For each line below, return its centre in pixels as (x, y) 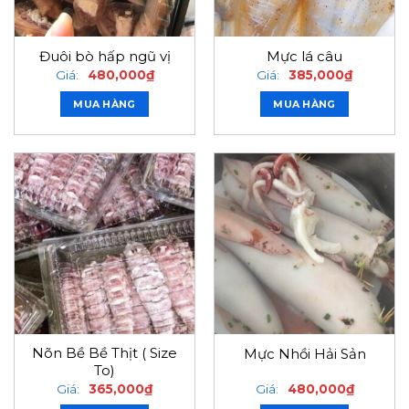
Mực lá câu (304, 57)
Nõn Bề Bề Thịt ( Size (105, 354)
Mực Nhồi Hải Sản (304, 354)
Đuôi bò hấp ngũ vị (105, 57)
